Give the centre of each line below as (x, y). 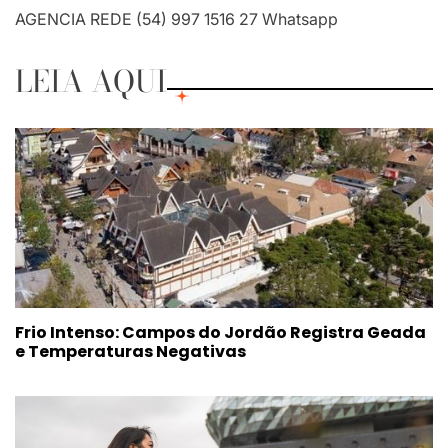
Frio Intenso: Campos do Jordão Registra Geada (220, 332)
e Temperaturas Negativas (130, 351)
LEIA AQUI (91, 80)
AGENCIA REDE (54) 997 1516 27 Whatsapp (176, 18)
